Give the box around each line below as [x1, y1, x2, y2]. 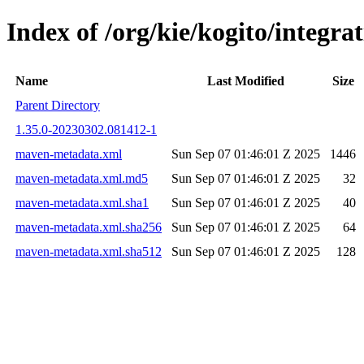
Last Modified [207, 73, 284, 88]
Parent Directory [15, 97, 100, 112]
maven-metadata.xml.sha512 [15, 244, 162, 258]
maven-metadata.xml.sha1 [15, 195, 149, 210]
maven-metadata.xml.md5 [15, 171, 148, 185]
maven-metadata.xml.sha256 [15, 219, 162, 234]
